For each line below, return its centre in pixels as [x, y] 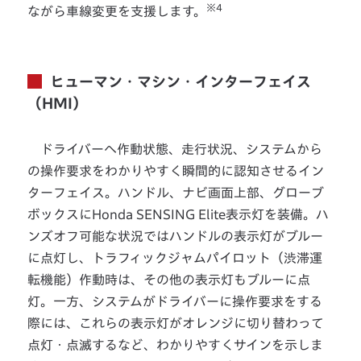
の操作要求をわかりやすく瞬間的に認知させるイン [176, 171]
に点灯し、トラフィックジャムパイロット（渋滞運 [175, 258]
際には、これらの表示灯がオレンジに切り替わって [176, 324]
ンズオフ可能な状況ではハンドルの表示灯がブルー [176, 237]
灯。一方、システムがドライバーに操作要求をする [175, 302]
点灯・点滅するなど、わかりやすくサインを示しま [176, 345]
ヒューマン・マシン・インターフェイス [181, 82]
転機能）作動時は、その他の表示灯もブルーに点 [169, 280]
